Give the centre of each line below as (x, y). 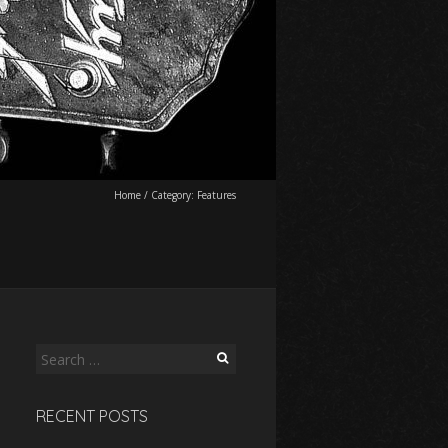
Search (56, 354)
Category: (174, 195)
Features (216, 195)
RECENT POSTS (92, 416)
